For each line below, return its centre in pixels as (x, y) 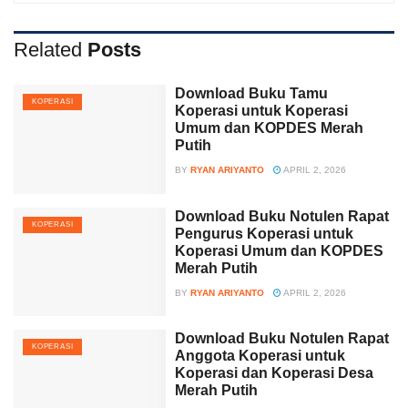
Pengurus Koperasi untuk (265, 233)
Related (48, 50)
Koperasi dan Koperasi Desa (275, 373)
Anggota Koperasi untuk (260, 356)
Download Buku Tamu (252, 94)
